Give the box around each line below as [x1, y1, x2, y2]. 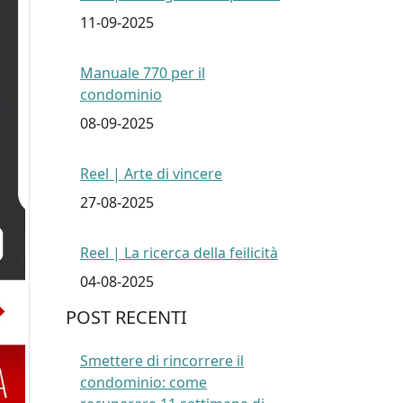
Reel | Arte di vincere [80, 164, 222, 184]
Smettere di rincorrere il [80, 351, 244, 372]
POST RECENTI [66, 305, 187, 330]
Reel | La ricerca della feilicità [80, 243, 278, 264]
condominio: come [80, 372, 207, 393]
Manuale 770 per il [80, 63, 205, 84]
